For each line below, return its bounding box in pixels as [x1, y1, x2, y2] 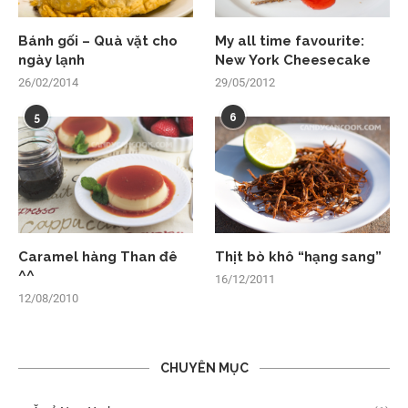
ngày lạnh [18, 51, 85, 68]
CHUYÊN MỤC [159, 360, 249, 375]
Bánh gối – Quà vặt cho [18, 32, 178, 49]
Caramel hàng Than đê [18, 248, 178, 265]
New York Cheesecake [215, 51, 372, 68]
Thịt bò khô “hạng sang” [215, 248, 382, 265]
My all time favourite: [215, 32, 365, 49]
